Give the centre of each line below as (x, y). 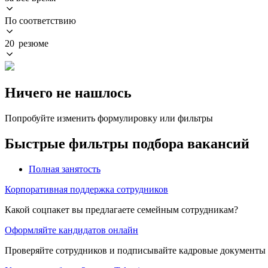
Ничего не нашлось (68, 92)
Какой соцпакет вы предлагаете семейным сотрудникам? (121, 209)
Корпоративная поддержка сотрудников (86, 189)
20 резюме (27, 43)
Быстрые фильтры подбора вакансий (127, 143)
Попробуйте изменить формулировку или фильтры (109, 118)
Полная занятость (65, 169)
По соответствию (40, 20)
